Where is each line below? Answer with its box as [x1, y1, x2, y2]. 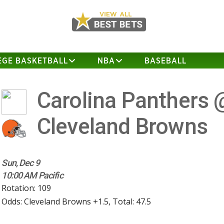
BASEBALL [144, 57, 187, 65]
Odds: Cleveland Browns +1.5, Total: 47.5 [1, 196, 151, 207]
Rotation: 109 [1, 182, 51, 194]
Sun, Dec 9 [1, 157, 39, 168]
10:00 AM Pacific [1, 170, 63, 181]
